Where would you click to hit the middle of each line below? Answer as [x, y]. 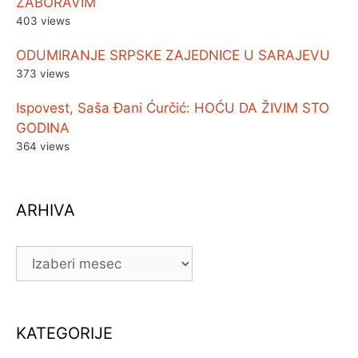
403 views [43, 20]
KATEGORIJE [64, 333]
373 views [43, 73]
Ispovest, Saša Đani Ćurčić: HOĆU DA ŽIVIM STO [173, 107]
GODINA [43, 127]
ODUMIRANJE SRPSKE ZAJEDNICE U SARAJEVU [173, 55]
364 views [43, 146]
